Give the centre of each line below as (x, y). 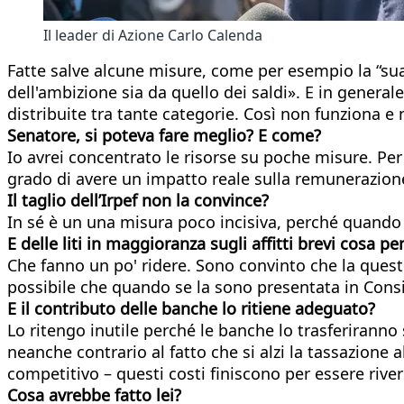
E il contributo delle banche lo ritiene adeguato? (191, 308)
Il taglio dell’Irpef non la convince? (138, 200)
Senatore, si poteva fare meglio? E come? (164, 135)
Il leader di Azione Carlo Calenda (153, 35)
